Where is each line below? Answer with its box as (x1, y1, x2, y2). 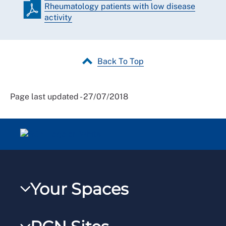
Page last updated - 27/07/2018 (10, 92, 128, 101)
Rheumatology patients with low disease (44, 2, 195, 11)
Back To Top (97, 56, 144, 66)
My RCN (43, 208, 74, 218)
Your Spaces (30, 179, 129, 199)
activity (44, 13, 72, 22)
